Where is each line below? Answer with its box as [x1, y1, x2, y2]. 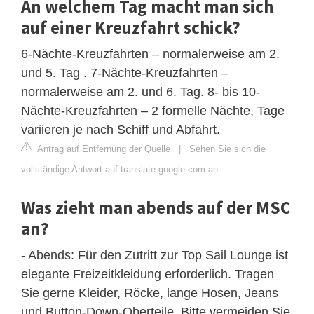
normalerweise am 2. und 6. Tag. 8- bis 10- [21, 84, 260, 99]
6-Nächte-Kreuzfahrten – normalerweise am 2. [21, 46, 280, 61]
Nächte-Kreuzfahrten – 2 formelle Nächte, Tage [21, 103, 285, 118]
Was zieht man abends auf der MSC [21, 196, 290, 219]
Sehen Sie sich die [189, 143, 266, 154]
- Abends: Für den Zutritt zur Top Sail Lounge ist [21, 247, 288, 262]
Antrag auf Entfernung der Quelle [35, 143, 170, 154]
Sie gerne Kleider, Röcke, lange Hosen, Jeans [21, 285, 278, 300]
